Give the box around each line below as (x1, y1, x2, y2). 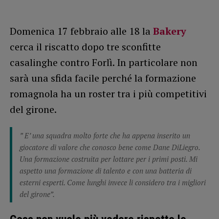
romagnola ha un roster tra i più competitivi (10, 87, 207, 100)
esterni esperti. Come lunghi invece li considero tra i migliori (20, 177, 206, 187)
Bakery (153, 24, 186, 38)
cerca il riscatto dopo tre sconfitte (10, 40, 161, 53)
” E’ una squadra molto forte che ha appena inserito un (20, 130, 190, 140)
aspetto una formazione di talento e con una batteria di (20, 165, 192, 175)
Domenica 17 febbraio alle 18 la (10, 24, 153, 38)
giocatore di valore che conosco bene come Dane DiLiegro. (20, 142, 200, 152)
